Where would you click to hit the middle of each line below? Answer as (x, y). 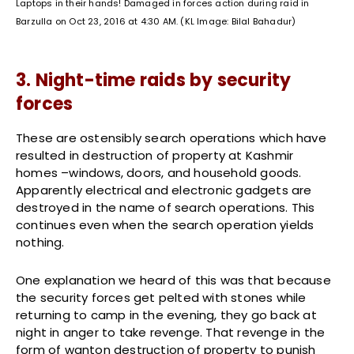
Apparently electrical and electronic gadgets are (164, 190)
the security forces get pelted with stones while (161, 298)
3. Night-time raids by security (154, 81)
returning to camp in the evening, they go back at (166, 315)
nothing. (40, 243)
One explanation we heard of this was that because (173, 281)
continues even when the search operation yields (165, 225)
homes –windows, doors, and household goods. (159, 173)
